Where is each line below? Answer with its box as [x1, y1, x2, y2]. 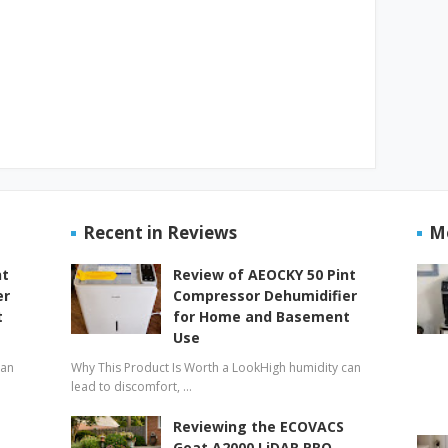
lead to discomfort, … [70, 377, 192, 395]
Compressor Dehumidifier [172, 285, 357, 305]
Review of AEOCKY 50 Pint [172, 264, 356, 284]
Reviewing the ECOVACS [172, 416, 344, 436]
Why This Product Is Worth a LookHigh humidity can [70, 358, 361, 376]
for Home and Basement [172, 306, 350, 326]
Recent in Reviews [82, 220, 237, 244]
